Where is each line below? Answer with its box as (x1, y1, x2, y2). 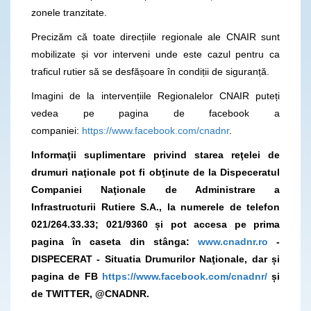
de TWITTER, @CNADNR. (31, 287, 149, 299)
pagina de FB (31, 270, 102, 282)
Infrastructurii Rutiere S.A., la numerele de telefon (31, 201, 280, 212)
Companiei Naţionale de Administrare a (31, 183, 280, 195)
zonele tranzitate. (31, 6, 107, 18)
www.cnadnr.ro (197, 235, 268, 247)
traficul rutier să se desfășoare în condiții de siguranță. (31, 65, 269, 77)
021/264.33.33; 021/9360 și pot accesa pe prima (31, 218, 280, 230)
